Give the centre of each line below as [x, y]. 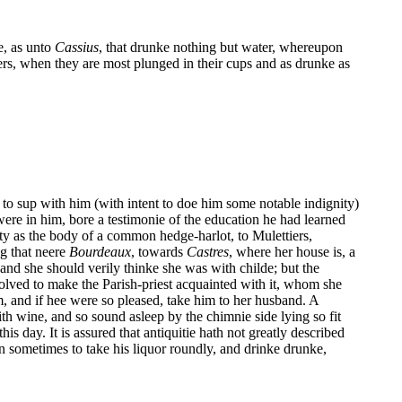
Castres [208, 251]
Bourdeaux [100, 251]
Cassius [77, 47]
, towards [159, 251]
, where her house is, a [292, 251]
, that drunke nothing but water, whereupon [221, 47]
